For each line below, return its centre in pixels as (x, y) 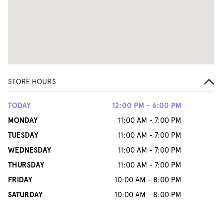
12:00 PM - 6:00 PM (147, 106)
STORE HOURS (32, 82)
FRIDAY (20, 180)
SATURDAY (25, 195)
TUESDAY (23, 135)
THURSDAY (26, 165)
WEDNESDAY (29, 150)
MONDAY (23, 120)
